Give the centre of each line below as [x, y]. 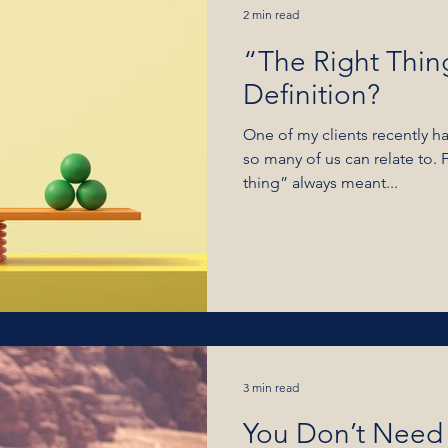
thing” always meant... [320, 182]
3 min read [271, 387]
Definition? [311, 94]
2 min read [271, 14]
